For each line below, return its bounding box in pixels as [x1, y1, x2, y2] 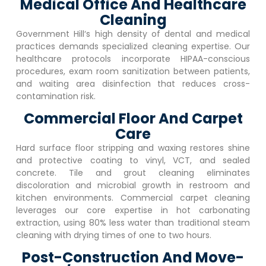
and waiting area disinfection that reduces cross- [15, 77, 251, 90]
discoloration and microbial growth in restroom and [15, 179, 251, 192]
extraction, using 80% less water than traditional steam [15, 217, 251, 229]
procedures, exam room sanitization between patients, [15, 65, 251, 77]
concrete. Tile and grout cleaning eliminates [15, 167, 251, 179]
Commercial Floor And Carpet [23, 109, 243, 129]
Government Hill [15, 27, 85, 40]
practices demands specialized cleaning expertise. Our [15, 40, 251, 52]
